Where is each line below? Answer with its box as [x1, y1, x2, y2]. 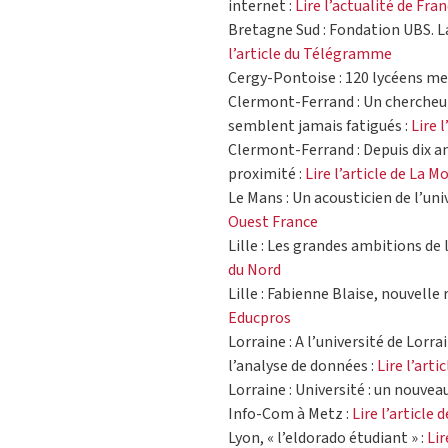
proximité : [228, 163, 305, 186]
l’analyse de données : [228, 355, 377, 378]
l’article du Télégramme [228, 43, 392, 66]
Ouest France [228, 211, 318, 234]
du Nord [228, 259, 281, 282]
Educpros [228, 307, 291, 330]
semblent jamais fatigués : [228, 115, 411, 138]
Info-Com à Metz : [228, 403, 349, 426]
